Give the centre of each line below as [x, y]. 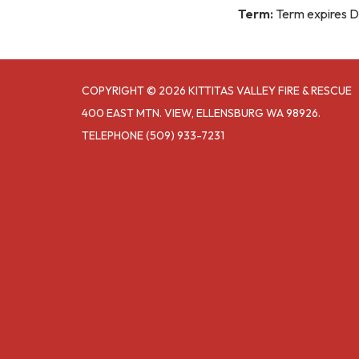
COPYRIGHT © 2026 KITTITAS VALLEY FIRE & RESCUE [217, 90]
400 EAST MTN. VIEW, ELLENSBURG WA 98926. [201, 113]
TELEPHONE [113, 135]
